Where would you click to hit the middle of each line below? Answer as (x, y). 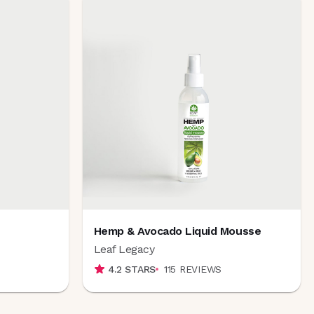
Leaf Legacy (124, 249)
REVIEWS (200, 269)
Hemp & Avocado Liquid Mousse (177, 231)
